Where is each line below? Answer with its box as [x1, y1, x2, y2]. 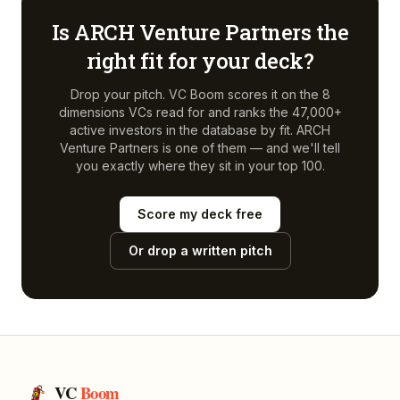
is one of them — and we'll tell [159, 140, 340, 155]
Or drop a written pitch [128, 243, 272, 258]
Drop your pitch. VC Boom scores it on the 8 [70, 87, 330, 102]
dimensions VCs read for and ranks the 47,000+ [58, 104, 342, 120]
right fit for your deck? [86, 46, 314, 75]
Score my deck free [137, 206, 262, 221]
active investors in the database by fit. [70, 122, 293, 137]
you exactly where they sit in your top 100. [75, 158, 325, 173]
